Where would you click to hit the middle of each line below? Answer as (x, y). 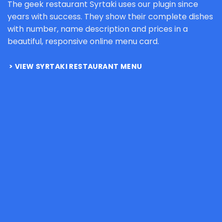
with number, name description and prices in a (98, 29)
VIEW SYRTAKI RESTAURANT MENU (78, 67)
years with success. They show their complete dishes (110, 17)
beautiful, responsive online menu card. (83, 42)
